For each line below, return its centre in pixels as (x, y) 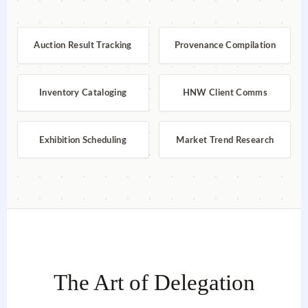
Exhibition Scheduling (83, 140)
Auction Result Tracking (83, 46)
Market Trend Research (225, 140)
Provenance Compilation (225, 46)
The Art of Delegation (154, 282)
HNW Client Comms (225, 93)
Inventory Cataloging (83, 93)
